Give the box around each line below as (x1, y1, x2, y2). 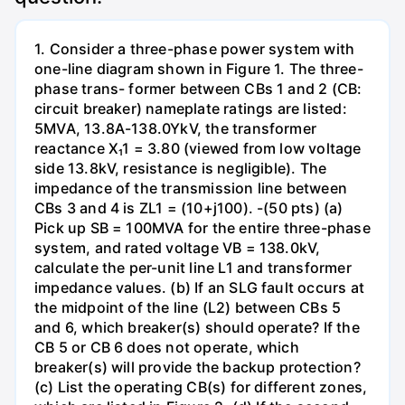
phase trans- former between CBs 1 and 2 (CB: (34, 80, 363, 99)
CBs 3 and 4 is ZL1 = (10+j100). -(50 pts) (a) (34, 199, 344, 218)
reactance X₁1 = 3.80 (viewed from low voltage (34, 139, 362, 158)
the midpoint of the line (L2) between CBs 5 (34, 298, 342, 317)
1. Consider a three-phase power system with (34, 40, 355, 59)
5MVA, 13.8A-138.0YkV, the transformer (34, 119, 317, 138)
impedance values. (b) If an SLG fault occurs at (34, 278, 364, 297)
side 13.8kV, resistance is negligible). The (34, 159, 327, 178)
